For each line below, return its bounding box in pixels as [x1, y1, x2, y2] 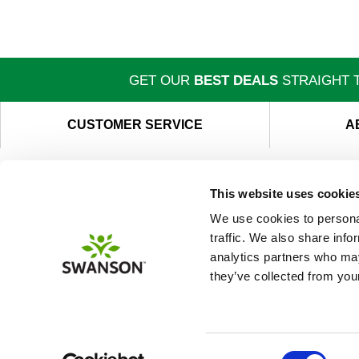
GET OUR [128, 73, 194, 88]
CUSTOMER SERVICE [67, 118, 203, 131]
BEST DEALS [193, 73, 278, 88]
